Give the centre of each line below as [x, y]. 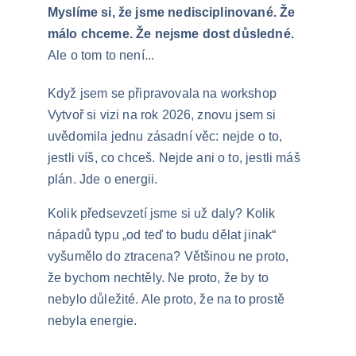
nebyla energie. [93, 321]
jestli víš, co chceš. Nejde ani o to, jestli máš [176, 158]
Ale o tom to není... [101, 55]
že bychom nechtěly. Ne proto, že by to [160, 278]
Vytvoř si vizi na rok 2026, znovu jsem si [164, 115]
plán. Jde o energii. [103, 179]
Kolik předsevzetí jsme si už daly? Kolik [163, 213]
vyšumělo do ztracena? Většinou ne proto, [170, 256]
